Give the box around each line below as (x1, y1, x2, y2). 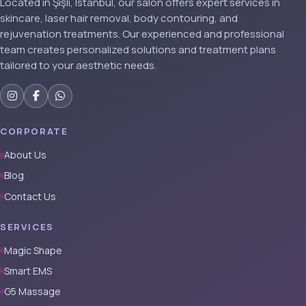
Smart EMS (3, 264, 52, 278)
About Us (3, 148, 46, 162)
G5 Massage (3, 285, 61, 298)
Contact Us (3, 189, 56, 203)
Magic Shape (3, 243, 62, 257)
